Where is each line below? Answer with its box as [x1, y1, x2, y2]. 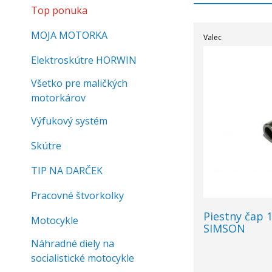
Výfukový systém [31, 114, 107, 127]
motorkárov [31, 91, 86, 104]
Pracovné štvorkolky [31, 189, 124, 202]
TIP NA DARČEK [31, 164, 103, 177]
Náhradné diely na [31, 237, 114, 250]
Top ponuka [31, 4, 87, 17]
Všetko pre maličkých [31, 76, 127, 90]
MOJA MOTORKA [31, 29, 107, 42]
